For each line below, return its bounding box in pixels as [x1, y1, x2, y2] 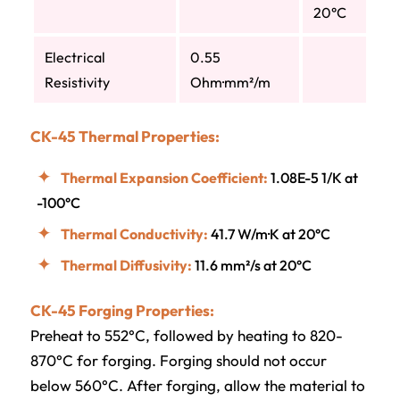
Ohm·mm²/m [189, 72, 271, 91]
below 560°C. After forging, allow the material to [29, 376, 365, 396]
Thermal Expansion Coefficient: [60, 169, 268, 187]
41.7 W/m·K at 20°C [207, 225, 330, 244]
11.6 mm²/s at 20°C [191, 256, 312, 275]
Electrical [44, 47, 105, 66]
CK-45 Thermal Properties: [29, 126, 220, 146]
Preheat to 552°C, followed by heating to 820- [29, 326, 343, 346]
